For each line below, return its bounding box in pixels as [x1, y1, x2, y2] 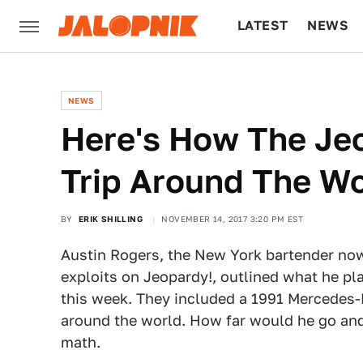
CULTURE [237, 70, 300, 85]
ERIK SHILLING [78, 214, 143, 224]
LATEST [237, 18, 288, 33]
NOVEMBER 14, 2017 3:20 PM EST [161, 214, 304, 224]
